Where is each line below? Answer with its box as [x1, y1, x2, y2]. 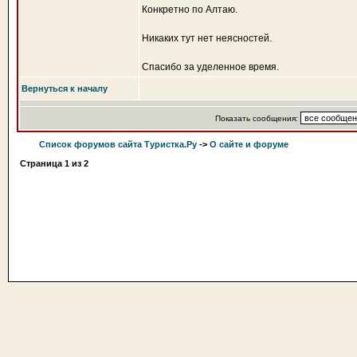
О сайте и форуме [210, 139, 288, 149]
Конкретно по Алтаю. [142, 4, 237, 15]
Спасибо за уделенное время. [142, 61, 279, 73]
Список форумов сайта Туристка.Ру [39, 139, 197, 149]
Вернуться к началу [22, 84, 108, 93]
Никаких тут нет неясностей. [142, 33, 272, 44]
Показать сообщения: [214, 114, 300, 123]
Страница [20, 159, 65, 168]
